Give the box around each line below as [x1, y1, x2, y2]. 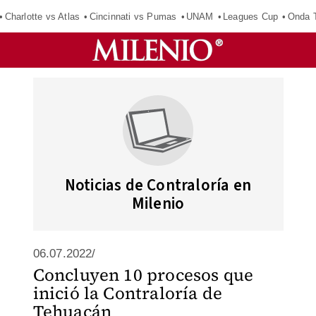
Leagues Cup [223, 11, 279, 22]
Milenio [131, 192, 185, 215]
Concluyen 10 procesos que [32, 263, 254, 286]
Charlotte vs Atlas [4, 11, 80, 22]
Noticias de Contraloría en [64, 174, 252, 197]
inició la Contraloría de [32, 281, 223, 305]
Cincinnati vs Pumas [89, 11, 177, 22]
